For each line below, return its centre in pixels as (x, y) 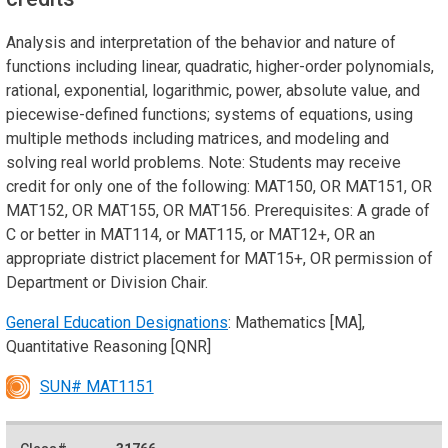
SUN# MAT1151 (96, 386)
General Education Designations (117, 322)
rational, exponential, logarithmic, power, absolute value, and (213, 90)
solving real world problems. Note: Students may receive (203, 162)
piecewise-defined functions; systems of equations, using (209, 114)
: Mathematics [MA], (296, 322)
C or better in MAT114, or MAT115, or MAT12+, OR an (190, 234)
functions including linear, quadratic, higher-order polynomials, (220, 66)
